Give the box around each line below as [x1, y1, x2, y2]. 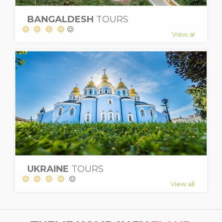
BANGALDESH [27, 14, 96, 25]
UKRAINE [27, 164, 71, 174]
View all [170, 180, 195, 188]
